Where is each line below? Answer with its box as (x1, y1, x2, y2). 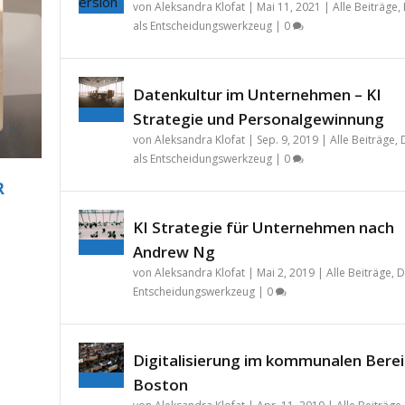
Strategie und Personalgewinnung (132, 108, 384, 130)
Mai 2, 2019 (256, 265, 315, 281)
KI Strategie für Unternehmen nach (132, 217, 394, 239)
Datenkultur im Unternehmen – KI (132, 84, 381, 106)
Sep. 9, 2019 (256, 132, 318, 148)
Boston (132, 374, 188, 396)
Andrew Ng (132, 241, 215, 263)
